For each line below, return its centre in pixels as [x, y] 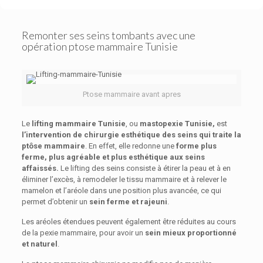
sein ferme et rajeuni [128, 202]
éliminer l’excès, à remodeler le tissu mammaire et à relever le [124, 179]
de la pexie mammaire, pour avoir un [83, 233]
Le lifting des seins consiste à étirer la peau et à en [144, 168]
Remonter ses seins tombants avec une [108, 35]
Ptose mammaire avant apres [131, 94]
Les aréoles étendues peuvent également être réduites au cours [129, 222]
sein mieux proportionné [190, 233]
